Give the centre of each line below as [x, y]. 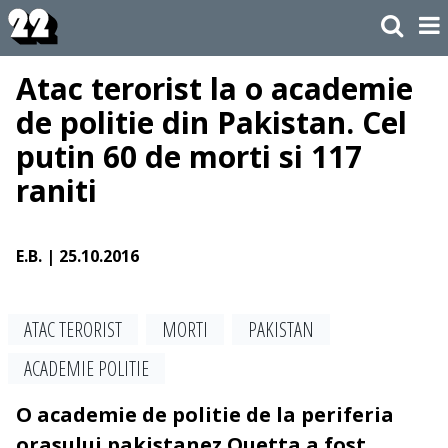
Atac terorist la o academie [214, 89]
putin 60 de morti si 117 [189, 157]
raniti [56, 191]
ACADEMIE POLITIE [86, 369]
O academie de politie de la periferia [205, 415]
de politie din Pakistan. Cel [211, 123]
